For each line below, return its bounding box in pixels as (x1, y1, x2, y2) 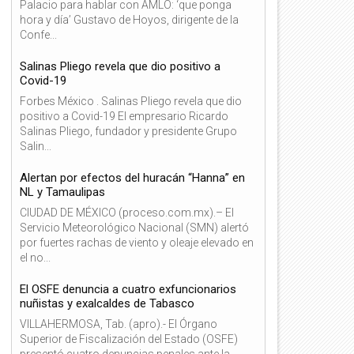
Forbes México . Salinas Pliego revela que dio (20, 94, 242, 107)
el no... (20, 250, 51, 264)
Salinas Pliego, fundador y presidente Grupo (20, 124, 237, 137)
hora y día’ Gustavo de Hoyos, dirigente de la (20, 13, 239, 26)
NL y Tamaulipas (20, 184, 105, 199)
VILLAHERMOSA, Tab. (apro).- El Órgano (20, 317, 217, 330)
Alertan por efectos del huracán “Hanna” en (20, 170, 245, 185)
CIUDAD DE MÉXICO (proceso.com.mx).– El (20, 205, 234, 219)
